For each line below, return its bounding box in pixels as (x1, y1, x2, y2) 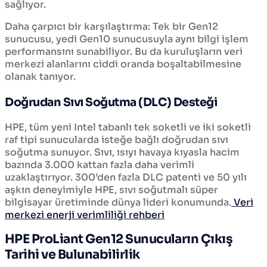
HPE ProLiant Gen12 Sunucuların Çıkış (5, 231, 233, 247)
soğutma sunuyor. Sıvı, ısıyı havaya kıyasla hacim (5, 145, 240, 159)
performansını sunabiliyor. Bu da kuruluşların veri (5, 45, 243, 58)
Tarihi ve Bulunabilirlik (5, 247, 140, 263)
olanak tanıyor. (5, 70, 76, 83)
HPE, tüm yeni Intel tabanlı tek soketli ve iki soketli (5, 120, 251, 133)
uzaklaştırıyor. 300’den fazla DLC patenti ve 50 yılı (5, 170, 247, 184)
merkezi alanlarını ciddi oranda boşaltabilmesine (5, 58, 241, 71)
